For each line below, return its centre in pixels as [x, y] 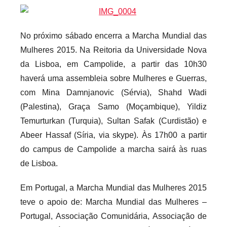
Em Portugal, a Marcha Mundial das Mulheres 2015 [113, 187]
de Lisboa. [39, 163]
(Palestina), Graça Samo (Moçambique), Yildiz [113, 106]
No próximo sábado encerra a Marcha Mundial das [113, 35]
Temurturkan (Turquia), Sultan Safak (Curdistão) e [113, 121]
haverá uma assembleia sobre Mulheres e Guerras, [113, 78]
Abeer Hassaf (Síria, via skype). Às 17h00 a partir [113, 135]
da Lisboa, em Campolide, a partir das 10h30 [113, 64]
